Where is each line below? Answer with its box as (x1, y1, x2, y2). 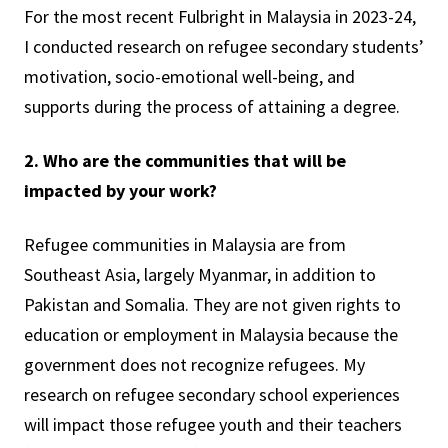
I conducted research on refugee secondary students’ (24, 35, 424, 58)
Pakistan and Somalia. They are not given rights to (24, 293, 401, 316)
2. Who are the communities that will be (24, 149, 346, 172)
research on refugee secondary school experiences (24, 383, 400, 406)
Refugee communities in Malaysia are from (24, 233, 346, 256)
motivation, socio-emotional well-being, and (24, 65, 355, 88)
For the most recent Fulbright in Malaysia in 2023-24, (24, 5, 416, 28)
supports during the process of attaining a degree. (24, 95, 400, 118)
